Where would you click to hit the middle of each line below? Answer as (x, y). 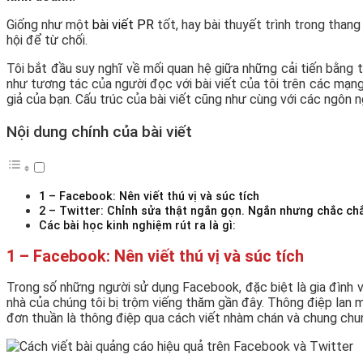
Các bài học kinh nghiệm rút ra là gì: (137, 226)
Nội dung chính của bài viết (99, 132)
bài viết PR (124, 25)
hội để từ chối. (47, 40)
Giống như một (50, 25)
